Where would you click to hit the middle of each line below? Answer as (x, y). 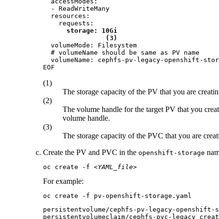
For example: (63, 181)
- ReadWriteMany (76, 9)
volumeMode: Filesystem (90, 45)
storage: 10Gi (92, 31)
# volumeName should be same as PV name (121, 53)
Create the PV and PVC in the (91, 153)
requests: (68, 23)
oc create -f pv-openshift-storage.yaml (117, 196)
